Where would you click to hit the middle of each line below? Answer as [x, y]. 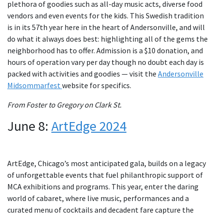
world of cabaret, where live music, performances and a [98, 198]
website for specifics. [97, 85]
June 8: [29, 126]
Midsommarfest [35, 85]
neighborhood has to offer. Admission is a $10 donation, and [105, 51]
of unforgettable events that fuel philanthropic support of [105, 175]
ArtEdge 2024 [89, 126]
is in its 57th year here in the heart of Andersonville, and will [106, 27]
